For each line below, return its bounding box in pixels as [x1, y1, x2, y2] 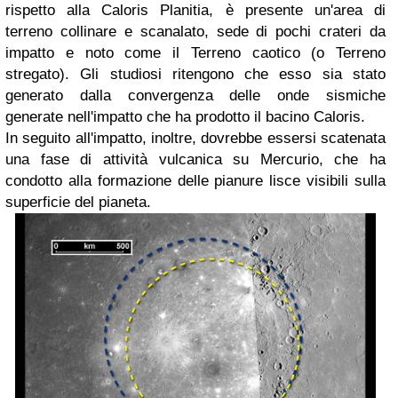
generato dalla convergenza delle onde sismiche [5, 86, 386, 104]
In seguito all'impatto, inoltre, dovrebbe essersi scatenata [5, 129, 386, 147]
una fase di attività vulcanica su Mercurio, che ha [5, 150, 386, 168]
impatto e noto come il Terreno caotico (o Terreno [5, 44, 386, 61]
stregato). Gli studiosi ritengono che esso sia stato [5, 65, 386, 83]
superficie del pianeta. [5, 193, 151, 211]
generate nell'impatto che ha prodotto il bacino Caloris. [5, 107, 365, 125]
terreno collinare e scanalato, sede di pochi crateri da [5, 22, 386, 40]
